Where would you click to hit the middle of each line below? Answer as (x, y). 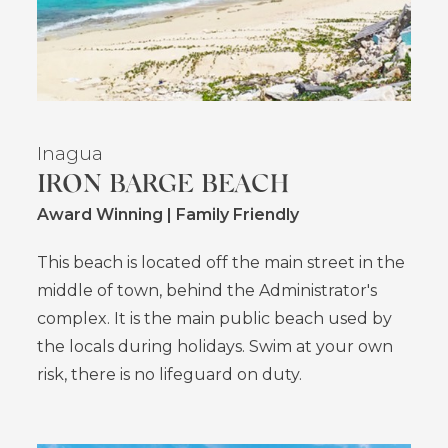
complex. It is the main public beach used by (215, 319)
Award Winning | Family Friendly (168, 215)
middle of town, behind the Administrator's (207, 291)
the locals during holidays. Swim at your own (215, 347)
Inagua (70, 154)
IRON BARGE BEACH (163, 182)
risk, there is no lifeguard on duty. (170, 375)
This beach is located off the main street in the (221, 263)
